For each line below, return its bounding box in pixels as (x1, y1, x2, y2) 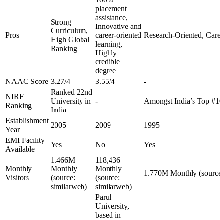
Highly (95, 49, 117, 57)
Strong (51, 18, 71, 26)
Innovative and (95, 22, 141, 30)
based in (95, 211, 121, 219)
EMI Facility (5, 136, 45, 144)
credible (95, 57, 120, 66)
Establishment (5, 116, 49, 125)
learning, (95, 40, 122, 48)
